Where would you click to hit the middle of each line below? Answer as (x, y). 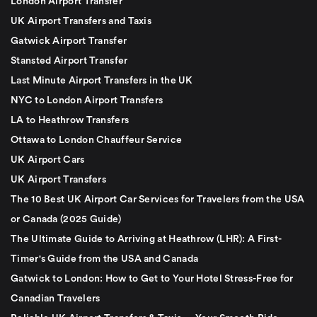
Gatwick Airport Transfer (69, 41)
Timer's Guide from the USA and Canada (105, 259)
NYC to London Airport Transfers (87, 100)
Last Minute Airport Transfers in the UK (102, 80)
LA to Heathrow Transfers (70, 120)
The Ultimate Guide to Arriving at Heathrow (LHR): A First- (146, 239)
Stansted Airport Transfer (69, 60)
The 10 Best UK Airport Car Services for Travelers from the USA (158, 199)
